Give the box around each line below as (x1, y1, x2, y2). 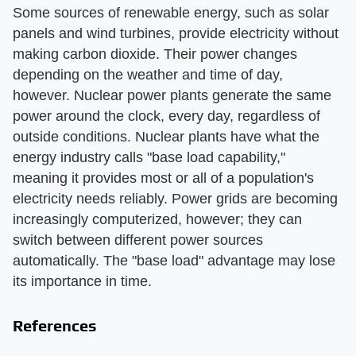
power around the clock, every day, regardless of (13, 107, 320, 124)
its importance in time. (13, 273, 152, 289)
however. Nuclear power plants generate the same (13, 87, 331, 103)
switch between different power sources (13, 231, 263, 248)
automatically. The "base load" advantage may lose (13, 252, 335, 269)
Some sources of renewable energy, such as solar (13, 4, 329, 21)
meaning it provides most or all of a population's (13, 169, 314, 186)
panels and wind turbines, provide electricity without (13, 25, 339, 41)
